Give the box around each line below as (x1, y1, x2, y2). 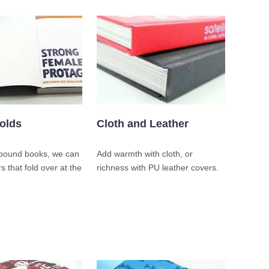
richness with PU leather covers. (97, 163, 219, 173)
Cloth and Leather (97, 118, 189, 130)
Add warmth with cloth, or (97, 149, 193, 159)
